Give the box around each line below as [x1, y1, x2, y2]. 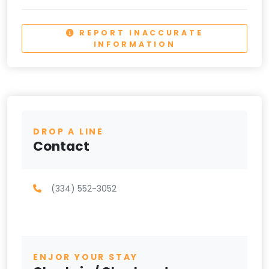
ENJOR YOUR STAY [33, 251, 139, 264]
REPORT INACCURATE [75, 27, 204, 38]
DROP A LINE [33, 125, 104, 138]
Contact [33, 136, 90, 156]
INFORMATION [93, 38, 176, 49]
